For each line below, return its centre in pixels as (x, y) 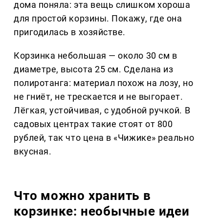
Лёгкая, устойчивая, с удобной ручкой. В (102, 110)
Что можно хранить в (82, 196)
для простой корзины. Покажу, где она (98, 19)
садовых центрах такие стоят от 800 (93, 124)
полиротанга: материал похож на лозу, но (104, 83)
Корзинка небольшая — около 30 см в (96, 56)
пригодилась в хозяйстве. (70, 32)
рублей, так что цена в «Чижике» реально (104, 138)
